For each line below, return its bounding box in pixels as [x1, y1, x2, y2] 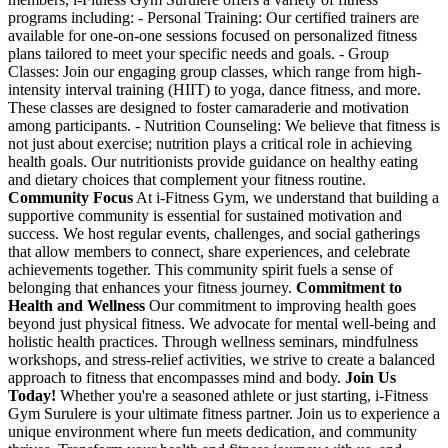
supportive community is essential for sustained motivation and [8, 206, 402, 224]
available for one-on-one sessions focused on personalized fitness [8, 26, 417, 44]
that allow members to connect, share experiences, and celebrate [8, 242, 410, 260]
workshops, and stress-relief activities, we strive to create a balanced [8, 350, 435, 368]
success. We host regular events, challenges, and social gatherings [8, 224, 420, 242]
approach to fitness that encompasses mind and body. [8, 368, 345, 386]
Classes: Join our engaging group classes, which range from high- [8, 62, 421, 80]
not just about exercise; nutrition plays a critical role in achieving [8, 134, 412, 152]
